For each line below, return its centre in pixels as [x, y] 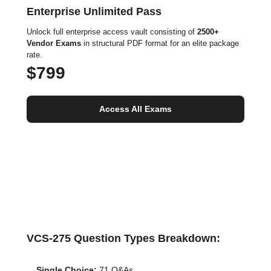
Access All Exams [135, 109]
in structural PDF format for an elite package [160, 43]
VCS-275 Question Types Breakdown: [123, 238]
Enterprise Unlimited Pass [94, 11]
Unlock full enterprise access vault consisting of [112, 32]
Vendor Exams [54, 43]
